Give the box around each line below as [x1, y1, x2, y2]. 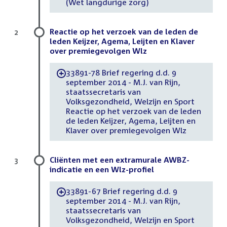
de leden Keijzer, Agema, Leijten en [65, 116, 196, 126]
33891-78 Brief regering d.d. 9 [65, 68, 177, 78]
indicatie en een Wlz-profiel [50, 164, 154, 174]
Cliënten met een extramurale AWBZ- [50, 155, 190, 164]
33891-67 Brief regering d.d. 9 [65, 186, 177, 196]
